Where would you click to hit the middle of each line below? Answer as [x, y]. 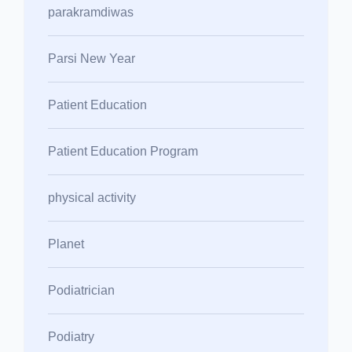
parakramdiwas [91, 12]
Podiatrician [81, 290]
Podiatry [71, 336]
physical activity [92, 197]
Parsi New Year [92, 58]
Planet [66, 244]
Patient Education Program [123, 151]
